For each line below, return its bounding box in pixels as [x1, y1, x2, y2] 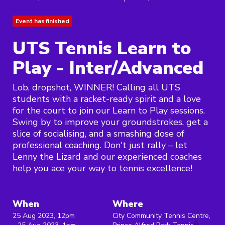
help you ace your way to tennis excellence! [13, 162, 192, 175]
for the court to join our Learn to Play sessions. [13, 104, 205, 117]
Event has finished [16, 17, 69, 26]
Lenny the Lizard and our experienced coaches [13, 151, 202, 163]
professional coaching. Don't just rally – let [13, 139, 187, 152]
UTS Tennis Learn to [13, 36, 191, 61]
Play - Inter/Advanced [13, 56, 203, 81]
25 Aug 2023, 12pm [13, 211, 75, 221]
